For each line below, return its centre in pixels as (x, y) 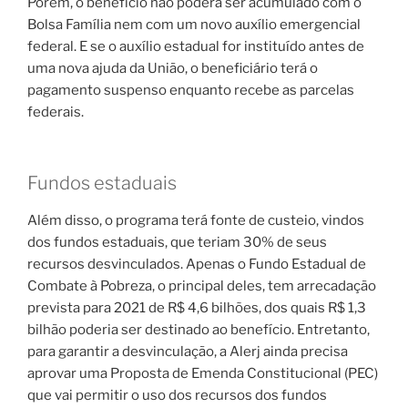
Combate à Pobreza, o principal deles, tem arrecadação (202, 286)
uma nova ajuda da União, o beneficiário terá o (173, 68)
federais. (56, 112)
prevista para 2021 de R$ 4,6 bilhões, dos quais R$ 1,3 (197, 308)
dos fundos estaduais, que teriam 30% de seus (177, 243)
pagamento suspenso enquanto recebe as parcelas (191, 90)
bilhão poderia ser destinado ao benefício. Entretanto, (199, 330)
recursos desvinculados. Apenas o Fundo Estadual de (197, 265)
